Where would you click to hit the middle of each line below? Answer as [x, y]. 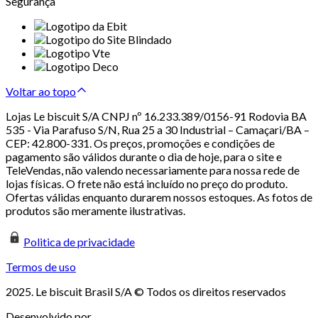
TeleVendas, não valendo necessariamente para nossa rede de [153, 170]
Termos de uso [41, 267]
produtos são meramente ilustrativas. [95, 211]
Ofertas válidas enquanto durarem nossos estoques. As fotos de [159, 197]
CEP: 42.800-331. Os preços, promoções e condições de [140, 143]
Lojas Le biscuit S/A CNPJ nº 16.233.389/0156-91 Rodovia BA [156, 116]
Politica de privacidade [79, 242]
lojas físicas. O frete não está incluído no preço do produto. [147, 184]
